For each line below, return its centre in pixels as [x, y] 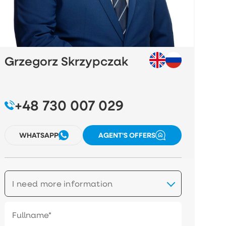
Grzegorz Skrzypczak [67, 61]
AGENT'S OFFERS [127, 135]
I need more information [63, 183]
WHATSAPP [39, 135]
